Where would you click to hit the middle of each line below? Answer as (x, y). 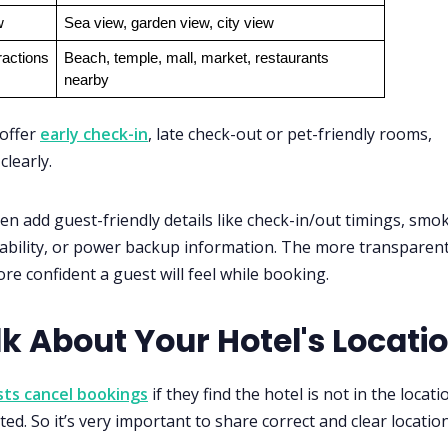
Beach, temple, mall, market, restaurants (196, 57)
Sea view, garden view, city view (168, 22)
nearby (86, 79)
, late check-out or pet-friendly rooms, (290, 133)
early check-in (94, 133)
